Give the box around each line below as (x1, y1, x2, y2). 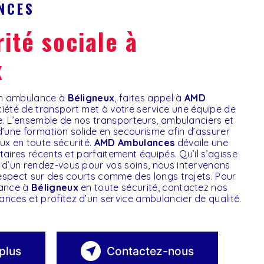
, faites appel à (114, 92, 184, 104)
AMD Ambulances (94, 137, 175, 148)
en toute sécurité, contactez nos (78, 181, 228, 193)
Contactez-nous (107, 244, 194, 258)
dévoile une (174, 137, 229, 148)
